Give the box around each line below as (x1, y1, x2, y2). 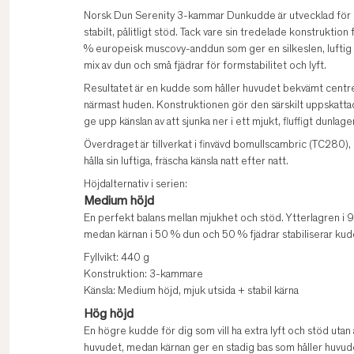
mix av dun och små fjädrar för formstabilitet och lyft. (84, 61, 326, 73)
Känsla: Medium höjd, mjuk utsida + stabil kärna (84, 286, 299, 298)
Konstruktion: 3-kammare (84, 269, 203, 281)
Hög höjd (84, 308, 134, 322)
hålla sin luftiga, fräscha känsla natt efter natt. (84, 156, 288, 168)
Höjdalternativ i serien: (84, 179, 187, 191)
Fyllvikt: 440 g (84, 253, 149, 265)
